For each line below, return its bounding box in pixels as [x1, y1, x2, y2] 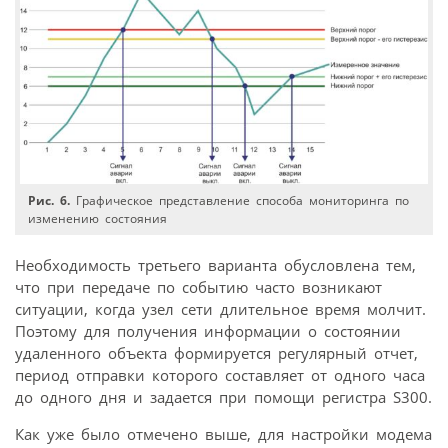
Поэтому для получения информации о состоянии [15, 320, 401, 341]
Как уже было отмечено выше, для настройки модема [15, 423, 432, 444]
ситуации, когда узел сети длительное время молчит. [15, 298, 426, 319]
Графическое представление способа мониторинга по [70, 191, 410, 209]
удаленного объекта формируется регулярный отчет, [15, 342, 418, 363]
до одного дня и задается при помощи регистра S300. [15, 386, 432, 407]
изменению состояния [28, 209, 168, 227]
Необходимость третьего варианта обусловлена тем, [15, 254, 416, 275]
